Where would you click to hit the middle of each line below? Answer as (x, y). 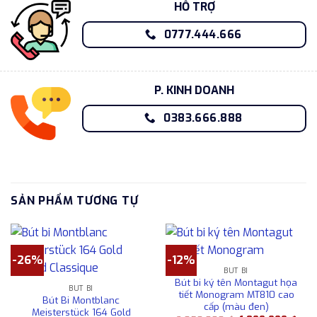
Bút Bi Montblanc (81, 300)
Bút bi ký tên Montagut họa (236, 283)
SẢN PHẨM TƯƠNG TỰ (75, 201)
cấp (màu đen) (236, 307)
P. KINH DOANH (194, 90)
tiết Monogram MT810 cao (236, 295)
